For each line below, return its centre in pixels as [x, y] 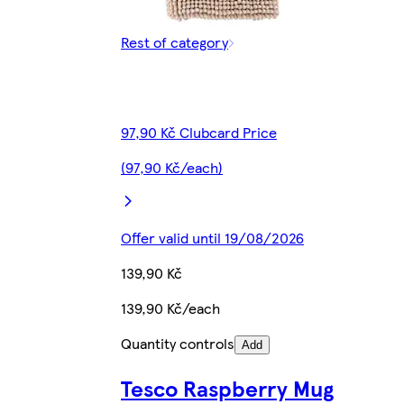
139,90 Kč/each [170, 308]
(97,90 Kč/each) [172, 167]
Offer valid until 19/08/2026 [212, 237]
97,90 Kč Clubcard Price [199, 132]
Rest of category [174, 41]
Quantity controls [178, 343]
